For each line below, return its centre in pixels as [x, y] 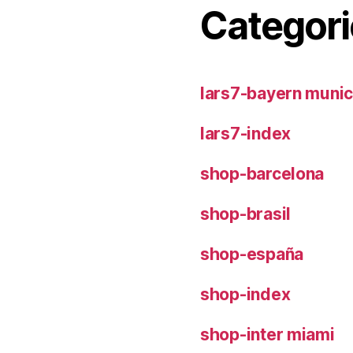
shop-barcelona [262, 173]
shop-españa [252, 254]
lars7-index [246, 133]
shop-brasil [246, 214]
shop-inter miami [268, 334]
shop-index [245, 294]
